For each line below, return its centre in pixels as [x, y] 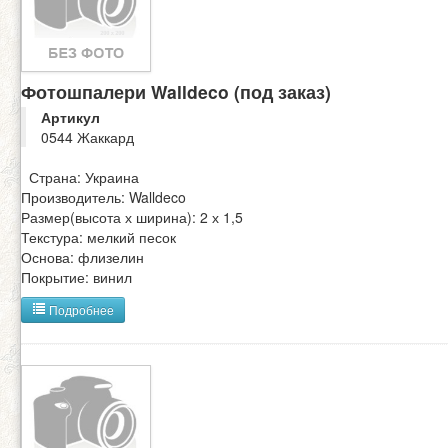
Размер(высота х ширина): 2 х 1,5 [132, 217]
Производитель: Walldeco [103, 197]
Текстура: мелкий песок [98, 237]
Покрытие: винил [76, 277]
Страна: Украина [80, 177]
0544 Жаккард [87, 137]
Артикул [70, 117]
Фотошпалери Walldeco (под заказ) [176, 92]
